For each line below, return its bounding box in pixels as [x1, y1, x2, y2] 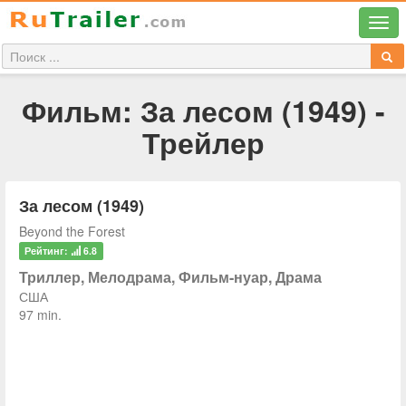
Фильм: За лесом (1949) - [21, 90, 385, 131]
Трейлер [141, 121, 265, 163]
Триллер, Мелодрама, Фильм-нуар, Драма [19, 266, 322, 287]
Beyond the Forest [19, 222, 125, 240]
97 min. [19, 305, 62, 324]
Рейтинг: [24, 244, 72, 257]
